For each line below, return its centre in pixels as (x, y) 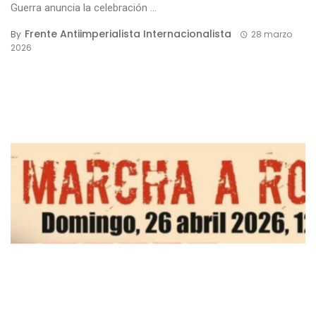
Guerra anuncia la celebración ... (84, 8)
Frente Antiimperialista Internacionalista (128, 34)
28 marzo (271, 34)
